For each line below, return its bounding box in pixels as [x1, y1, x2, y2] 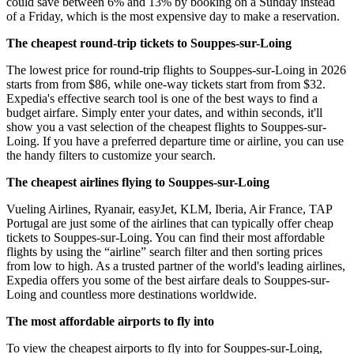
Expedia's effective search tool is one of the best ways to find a [6, 91, 318, 105]
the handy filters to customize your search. [6, 148, 216, 162]
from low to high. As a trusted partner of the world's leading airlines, [6, 258, 345, 273]
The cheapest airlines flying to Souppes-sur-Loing [6, 175, 269, 189]
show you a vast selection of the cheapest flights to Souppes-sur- [6, 119, 326, 134]
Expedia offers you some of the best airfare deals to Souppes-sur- [6, 273, 330, 287]
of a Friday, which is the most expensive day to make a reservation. [6, 9, 340, 23]
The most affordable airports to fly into [6, 314, 214, 328]
